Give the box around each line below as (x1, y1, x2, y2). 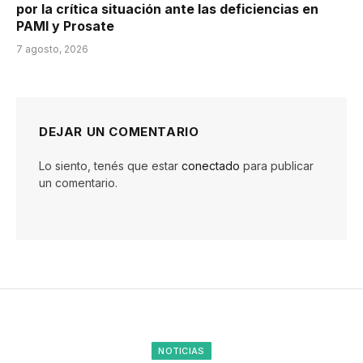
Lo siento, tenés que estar (39, 158, 181, 173)
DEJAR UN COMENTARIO (39, 123, 199, 139)
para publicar (240, 158, 314, 173)
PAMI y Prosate (16, 17, 114, 34)
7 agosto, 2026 (16, 42, 88, 55)
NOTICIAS (158, 344, 205, 357)
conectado (181, 158, 240, 173)
